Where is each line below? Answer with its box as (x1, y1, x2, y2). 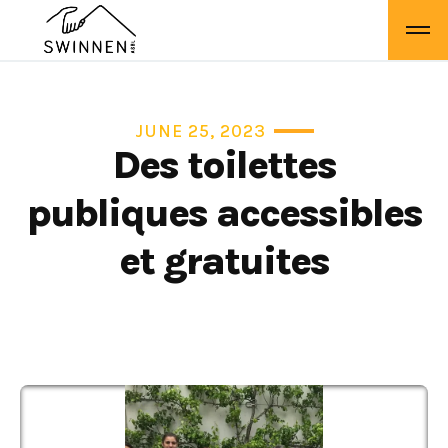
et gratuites (119, 237, 329, 284)
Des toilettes (112, 141, 336, 188)
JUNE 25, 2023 (134, 120, 266, 142)
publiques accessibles (26, 189, 422, 236)
